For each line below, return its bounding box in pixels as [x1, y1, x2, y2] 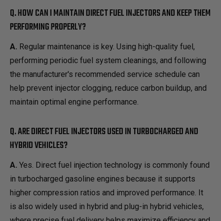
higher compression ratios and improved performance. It [10, 188, 203, 198]
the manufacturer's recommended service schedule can [10, 69, 200, 79]
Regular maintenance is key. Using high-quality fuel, [17, 41, 195, 51]
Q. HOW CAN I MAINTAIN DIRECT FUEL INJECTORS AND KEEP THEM [10, 6, 211, 21]
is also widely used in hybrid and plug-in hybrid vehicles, [10, 202, 204, 212]
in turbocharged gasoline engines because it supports [10, 174, 195, 184]
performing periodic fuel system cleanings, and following [10, 55, 206, 65]
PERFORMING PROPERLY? [10, 20, 86, 35]
